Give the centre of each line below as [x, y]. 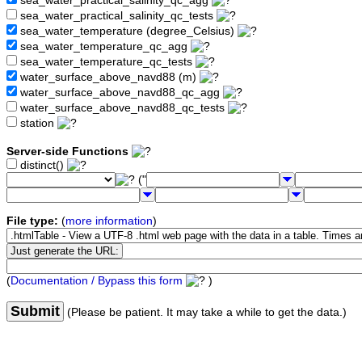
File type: [32, 221]
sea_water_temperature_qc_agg [104, 47]
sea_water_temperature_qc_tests [106, 62]
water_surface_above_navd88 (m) [108, 78]
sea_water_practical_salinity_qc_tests [117, 16]
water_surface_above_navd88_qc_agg [120, 93]
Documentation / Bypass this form [97, 281]
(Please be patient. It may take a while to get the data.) [205, 313]
